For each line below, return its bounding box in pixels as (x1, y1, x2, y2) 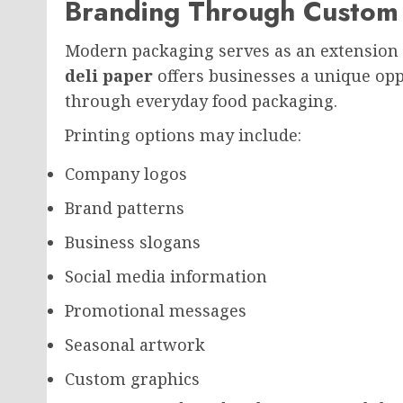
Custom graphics (65, 368, 200, 390)
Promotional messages (65, 300, 246, 321)
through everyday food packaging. (65, 90, 337, 112)
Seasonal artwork (65, 334, 205, 355)
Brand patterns (65, 197, 184, 219)
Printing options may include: (65, 124, 301, 146)
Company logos (65, 163, 187, 184)
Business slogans (65, 231, 201, 253)
